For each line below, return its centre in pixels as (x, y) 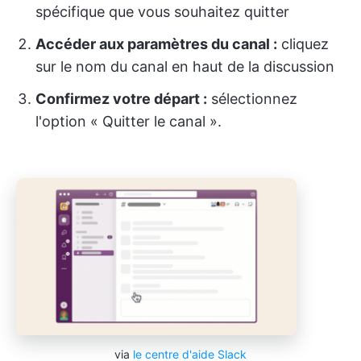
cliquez (303, 44)
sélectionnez (252, 98)
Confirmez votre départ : (121, 98)
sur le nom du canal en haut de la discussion (185, 66)
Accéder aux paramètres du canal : (156, 44)
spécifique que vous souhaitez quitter (162, 11)
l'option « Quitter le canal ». (129, 121)
